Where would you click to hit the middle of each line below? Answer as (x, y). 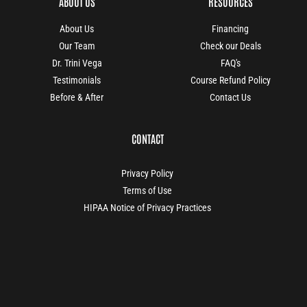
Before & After (77, 98)
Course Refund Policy (230, 81)
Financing (230, 29)
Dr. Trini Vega (77, 63)
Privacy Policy (148, 173)
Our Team (77, 46)
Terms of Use (148, 190)
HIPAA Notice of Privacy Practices (148, 207)
